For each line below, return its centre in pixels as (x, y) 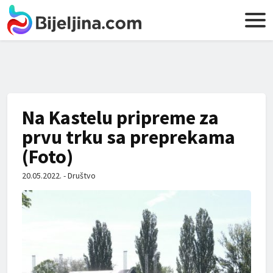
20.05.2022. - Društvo (59, 175)
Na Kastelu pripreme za (120, 118)
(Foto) (48, 157)
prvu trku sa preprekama (129, 137)
